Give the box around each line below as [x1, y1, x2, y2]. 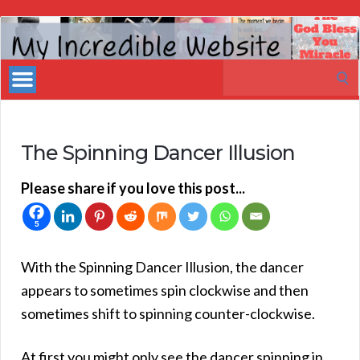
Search [222, 60, 265, 79]
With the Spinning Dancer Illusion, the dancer [21, 257, 304, 276]
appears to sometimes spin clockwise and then [21, 280, 309, 299]
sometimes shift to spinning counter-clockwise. [21, 304, 315, 322]
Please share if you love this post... [21, 178, 245, 197]
